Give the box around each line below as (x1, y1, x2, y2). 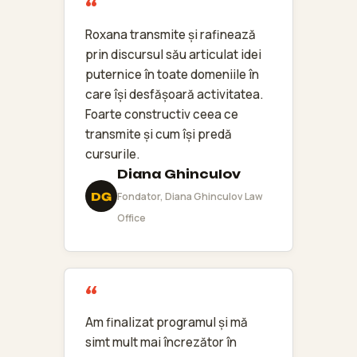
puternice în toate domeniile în (85, 65, 259, 83)
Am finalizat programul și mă (85, 313, 248, 331)
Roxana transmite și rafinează (85, 25, 256, 43)
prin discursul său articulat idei (85, 45, 261, 63)
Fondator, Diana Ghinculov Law (117, 189, 263, 203)
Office (117, 210, 146, 225)
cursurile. (85, 145, 139, 163)
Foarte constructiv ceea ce (85, 105, 238, 123)
